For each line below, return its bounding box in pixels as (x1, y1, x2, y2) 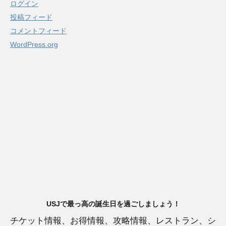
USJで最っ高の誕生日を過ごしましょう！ (46, 200, 180, 208)
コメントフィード (10, 27, 67, 35)
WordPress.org (10, 40, 58, 49)
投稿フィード (10, 13, 52, 22)
